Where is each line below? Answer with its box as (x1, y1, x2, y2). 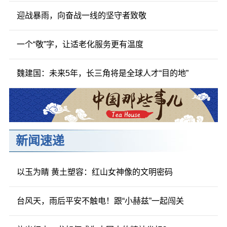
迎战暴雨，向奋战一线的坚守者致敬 (16, 11, 146, 20)
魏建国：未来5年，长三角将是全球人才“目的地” (16, 68, 188, 78)
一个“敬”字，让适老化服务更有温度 (16, 40, 143, 49)
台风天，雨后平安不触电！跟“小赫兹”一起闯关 (16, 197, 184, 206)
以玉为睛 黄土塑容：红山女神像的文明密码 (16, 168, 173, 177)
